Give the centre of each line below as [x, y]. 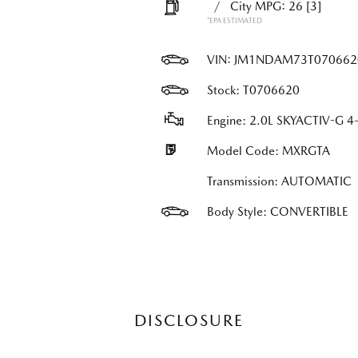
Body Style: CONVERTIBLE [277, 212]
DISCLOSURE [189, 320]
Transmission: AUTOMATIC [279, 181]
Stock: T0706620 [253, 90]
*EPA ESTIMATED [234, 20]
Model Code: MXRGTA [268, 151]
